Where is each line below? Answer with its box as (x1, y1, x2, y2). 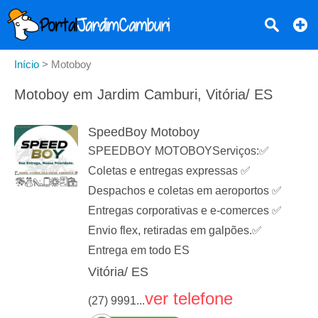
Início (14, 58, 39, 70)
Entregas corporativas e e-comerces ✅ (88, 204, 282, 217)
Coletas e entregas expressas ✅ (88, 165, 251, 177)
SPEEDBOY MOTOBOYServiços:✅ (88, 145, 269, 158)
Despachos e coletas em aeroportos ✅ (88, 185, 282, 197)
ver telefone (145, 289, 233, 309)
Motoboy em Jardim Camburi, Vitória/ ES (14, 87, 273, 102)
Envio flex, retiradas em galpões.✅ (88, 224, 262, 237)
